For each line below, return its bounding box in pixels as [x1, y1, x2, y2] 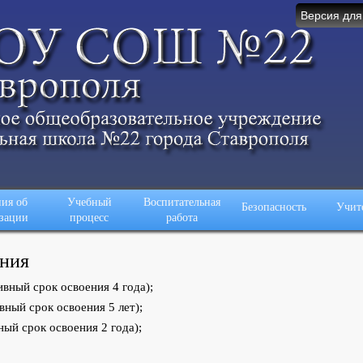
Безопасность [241, 200, 306, 213]
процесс [70, 211, 109, 223]
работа [165, 211, 198, 223]
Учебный [66, 195, 112, 208]
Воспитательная [143, 195, 220, 208]
